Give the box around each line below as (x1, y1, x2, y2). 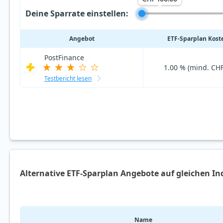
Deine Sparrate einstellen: (25, 7, 128, 19)
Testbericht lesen (44, 74, 92, 83)
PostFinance (44, 53, 84, 63)
